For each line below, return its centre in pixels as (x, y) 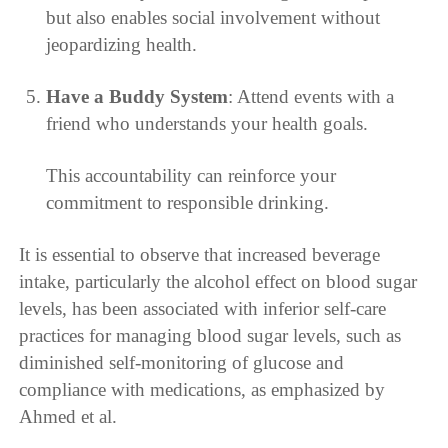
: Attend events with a (310, 97)
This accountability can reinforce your (190, 175)
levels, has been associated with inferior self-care (203, 308)
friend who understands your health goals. (206, 124)
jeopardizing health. (121, 45)
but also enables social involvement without (212, 18)
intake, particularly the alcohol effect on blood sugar (218, 281)
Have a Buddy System (136, 97)
